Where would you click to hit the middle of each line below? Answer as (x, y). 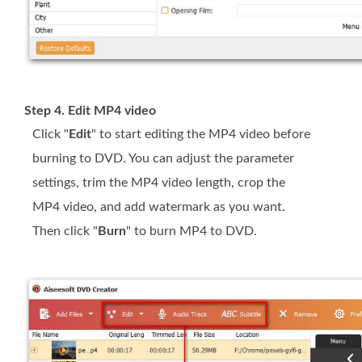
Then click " (65, 232)
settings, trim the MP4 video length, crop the (159, 183)
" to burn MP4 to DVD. (192, 232)
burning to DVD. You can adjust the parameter (163, 159)
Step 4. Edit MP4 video (90, 111)
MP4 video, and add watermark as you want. (159, 207)
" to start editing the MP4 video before (201, 135)
